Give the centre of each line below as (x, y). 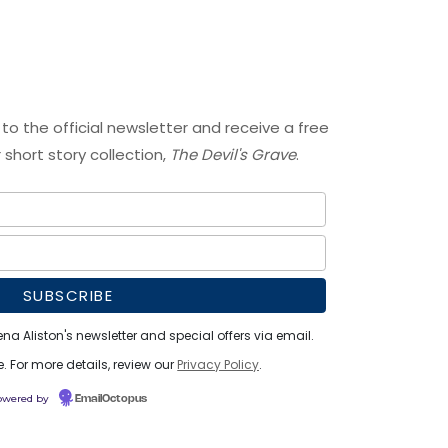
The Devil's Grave (233, 154)
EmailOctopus (111, 399)
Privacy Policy (218, 365)
